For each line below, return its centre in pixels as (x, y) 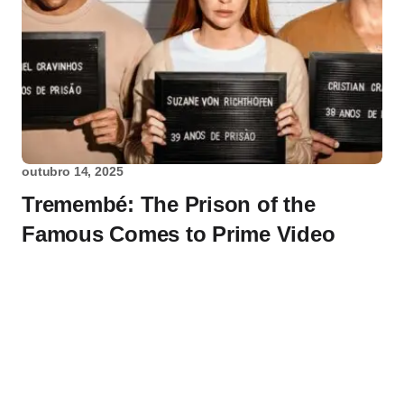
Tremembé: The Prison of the (169, 205)
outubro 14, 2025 (73, 172)
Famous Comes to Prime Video (179, 234)
